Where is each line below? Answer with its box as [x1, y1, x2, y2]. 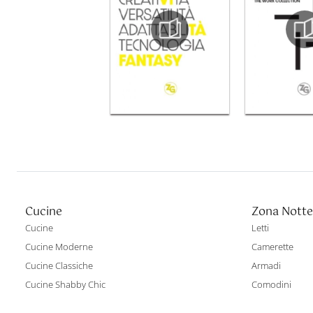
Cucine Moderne [25, 240, 93, 254]
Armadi [252, 259, 281, 272]
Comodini [252, 278, 291, 291]
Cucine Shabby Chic [25, 278, 105, 291]
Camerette [252, 240, 293, 254]
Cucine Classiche [25, 259, 93, 272]
